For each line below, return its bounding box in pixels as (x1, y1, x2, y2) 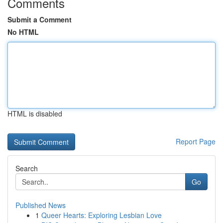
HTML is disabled (7, 109, 62, 118)
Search (15, 163, 38, 173)
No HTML (7, 27, 39, 37)
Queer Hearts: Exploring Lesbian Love (41, 210, 162, 220)
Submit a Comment (7, 14, 72, 24)
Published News (15, 200, 66, 210)
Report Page (176, 136, 216, 146)
